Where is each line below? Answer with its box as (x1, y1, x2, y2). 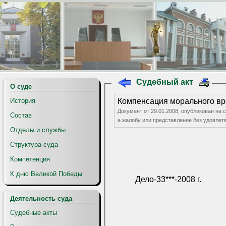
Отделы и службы (10, 126, 66, 134)
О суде (10, 83, 32, 90)
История (10, 97, 35, 104)
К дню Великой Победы (10, 170, 82, 178)
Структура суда (10, 141, 58, 148)
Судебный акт (136, 78, 193, 86)
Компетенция (10, 155, 50, 163)
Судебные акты (10, 209, 57, 216)
